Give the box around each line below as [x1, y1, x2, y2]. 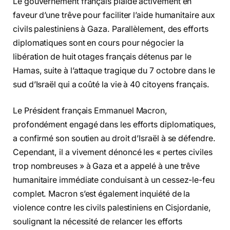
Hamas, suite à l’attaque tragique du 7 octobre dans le [13, 65, 215, 75]
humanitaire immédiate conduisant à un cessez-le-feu [13, 175, 215, 185]
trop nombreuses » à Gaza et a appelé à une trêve [13, 161, 200, 171]
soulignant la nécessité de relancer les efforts [13, 217, 183, 227]
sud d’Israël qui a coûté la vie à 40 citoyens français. [13, 79, 209, 89]
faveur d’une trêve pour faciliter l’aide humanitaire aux [13, 10, 215, 20]
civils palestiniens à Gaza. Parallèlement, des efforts [13, 24, 208, 34]
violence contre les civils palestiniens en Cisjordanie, [13, 203, 211, 213]
